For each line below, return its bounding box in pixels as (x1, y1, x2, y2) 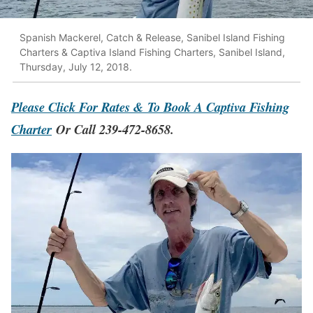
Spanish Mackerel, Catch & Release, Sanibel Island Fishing (20, 31, 285, 44)
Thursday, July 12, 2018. (20, 61, 132, 73)
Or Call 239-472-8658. (52, 119, 174, 138)
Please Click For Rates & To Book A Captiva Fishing (11, 97, 289, 116)
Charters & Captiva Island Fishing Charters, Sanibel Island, (20, 46, 285, 59)
